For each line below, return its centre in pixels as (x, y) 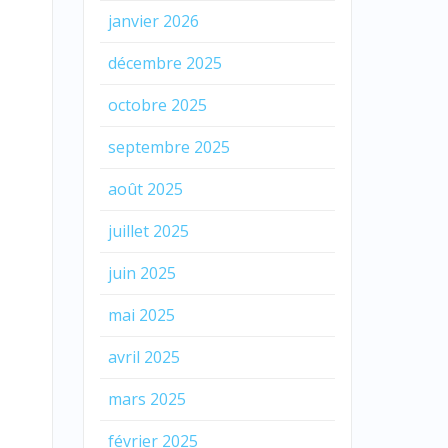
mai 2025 (141, 314)
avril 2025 (143, 356)
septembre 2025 (168, 146)
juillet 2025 (148, 230)
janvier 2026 (153, 20)
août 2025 (145, 188)
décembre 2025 (164, 62)
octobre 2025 (157, 104)
